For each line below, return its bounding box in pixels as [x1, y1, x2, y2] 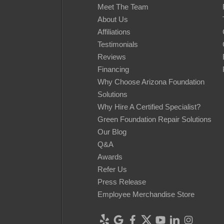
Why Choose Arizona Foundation [97, 77, 204, 86]
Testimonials [97, 40, 138, 49]
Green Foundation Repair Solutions [97, 115, 211, 124]
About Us [97, 15, 128, 24]
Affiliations [97, 27, 130, 36]
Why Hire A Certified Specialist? [97, 102, 200, 111]
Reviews [97, 52, 126, 61]
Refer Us [97, 165, 127, 174]
